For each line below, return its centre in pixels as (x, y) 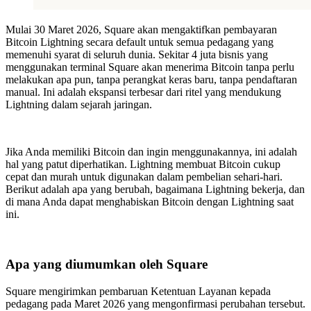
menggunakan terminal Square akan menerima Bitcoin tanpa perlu (150, 67)
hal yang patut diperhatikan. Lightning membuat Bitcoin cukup (143, 164)
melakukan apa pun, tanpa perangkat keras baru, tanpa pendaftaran (151, 79)
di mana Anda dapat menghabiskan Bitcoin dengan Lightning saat (150, 201)
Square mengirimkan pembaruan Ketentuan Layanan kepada (138, 291)
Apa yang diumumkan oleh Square (107, 264)
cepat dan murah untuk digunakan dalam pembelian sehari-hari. (144, 176)
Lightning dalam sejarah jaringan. (79, 104)
